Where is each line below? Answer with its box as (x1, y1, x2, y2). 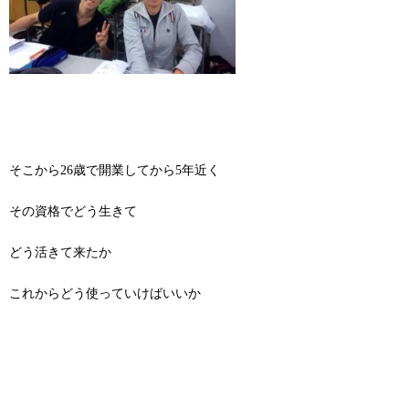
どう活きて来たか (9, 246, 111, 260)
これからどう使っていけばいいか (9, 287, 201, 301)
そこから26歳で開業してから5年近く (9, 163, 220, 177)
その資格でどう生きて (9, 204, 137, 219)
